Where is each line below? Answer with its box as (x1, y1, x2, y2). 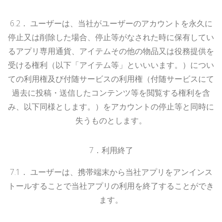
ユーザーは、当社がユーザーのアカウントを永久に (30, 17, 213, 29)
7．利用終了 (89, 144, 133, 156)
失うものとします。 (75, 114, 147, 126)
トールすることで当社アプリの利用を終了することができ (8, 180, 214, 191)
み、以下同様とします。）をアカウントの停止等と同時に (8, 101, 214, 112)
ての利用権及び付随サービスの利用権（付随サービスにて (8, 73, 214, 84)
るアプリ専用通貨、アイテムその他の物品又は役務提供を (8, 45, 214, 56)
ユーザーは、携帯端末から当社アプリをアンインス (30, 166, 213, 177)
